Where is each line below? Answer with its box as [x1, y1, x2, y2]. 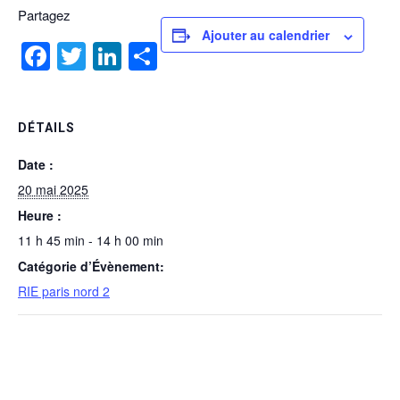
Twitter [86, 36, 170, 78]
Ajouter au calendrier [202, 26, 329, 45]
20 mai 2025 [18, 180, 88, 199]
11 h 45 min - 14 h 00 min [18, 231, 163, 250]
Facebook [50, 36, 176, 78]
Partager [157, 36, 268, 78]
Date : [18, 155, 54, 174]
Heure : [18, 206, 62, 225]
